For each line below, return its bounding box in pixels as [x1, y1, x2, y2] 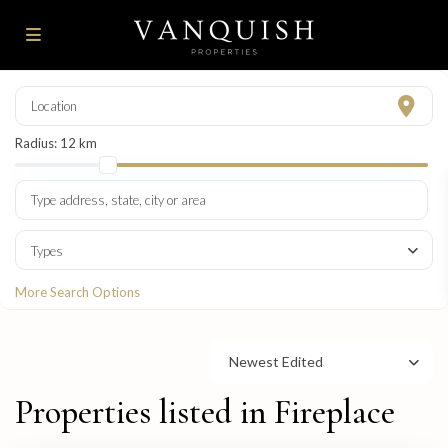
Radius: [15, 135, 61, 152]
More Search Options [15, 284, 141, 301]
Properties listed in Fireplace [15, 392, 396, 434]
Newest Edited [229, 353, 323, 371]
